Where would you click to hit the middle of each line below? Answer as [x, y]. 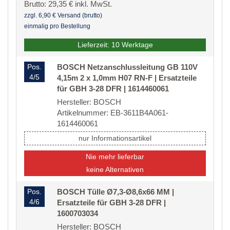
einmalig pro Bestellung [57, 26]
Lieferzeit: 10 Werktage [115, 45]
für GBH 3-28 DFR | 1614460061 [113, 89]
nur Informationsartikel [115, 138]
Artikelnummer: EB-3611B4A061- [113, 113]
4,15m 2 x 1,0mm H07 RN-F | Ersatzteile [127, 78]
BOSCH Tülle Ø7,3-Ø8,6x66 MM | [116, 192]
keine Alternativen [115, 170]
